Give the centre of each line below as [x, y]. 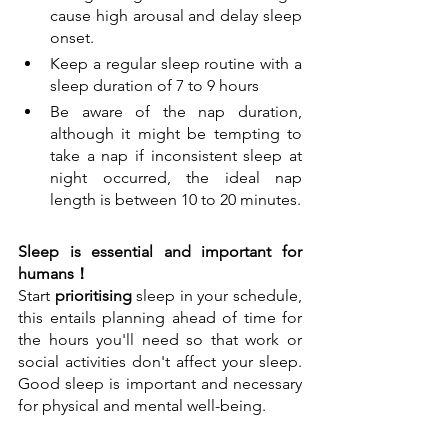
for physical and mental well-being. [144, 406]
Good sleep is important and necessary [160, 384]
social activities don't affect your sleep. [160, 362]
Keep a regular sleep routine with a [176, 64]
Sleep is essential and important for [160, 252]
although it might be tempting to [176, 134]
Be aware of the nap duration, [176, 112]
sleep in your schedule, [217, 296]
